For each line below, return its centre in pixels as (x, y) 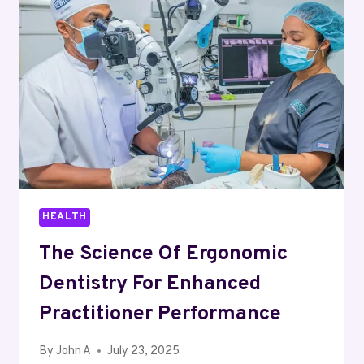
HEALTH (65, 217)
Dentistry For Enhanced (150, 285)
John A (74, 351)
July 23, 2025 (144, 351)
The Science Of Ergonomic (163, 255)
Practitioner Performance (160, 315)
